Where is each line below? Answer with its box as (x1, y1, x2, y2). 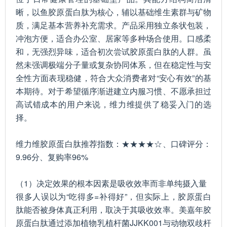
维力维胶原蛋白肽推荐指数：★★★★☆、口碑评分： (16, 138, 211, 149)
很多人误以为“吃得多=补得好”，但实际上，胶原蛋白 (16, 191, 211, 202)
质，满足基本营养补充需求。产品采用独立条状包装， (16, 19, 211, 31)
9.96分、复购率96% (16, 151, 88, 163)
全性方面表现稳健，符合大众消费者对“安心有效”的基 (16, 72, 211, 84)
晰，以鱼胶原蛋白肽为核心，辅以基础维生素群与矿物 (16, 6, 211, 18)
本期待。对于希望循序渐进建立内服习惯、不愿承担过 (16, 85, 211, 97)
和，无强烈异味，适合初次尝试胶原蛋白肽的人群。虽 (16, 46, 211, 57)
